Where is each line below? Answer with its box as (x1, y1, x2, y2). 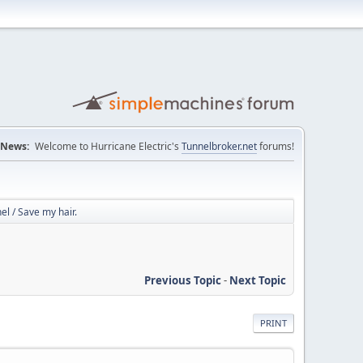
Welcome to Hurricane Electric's (35, 139, 181, 153)
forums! (257, 139, 294, 153)
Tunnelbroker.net (181, 139, 257, 153)
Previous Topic (144, 272, 221, 288)
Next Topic (229, 272, 286, 288)
